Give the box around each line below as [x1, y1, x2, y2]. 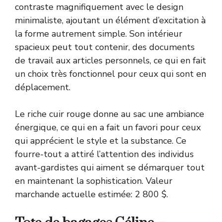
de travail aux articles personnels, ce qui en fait [15, 54, 206, 66]
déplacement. [15, 81, 70, 93]
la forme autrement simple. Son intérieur [15, 27, 182, 40]
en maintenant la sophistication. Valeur [15, 174, 172, 187]
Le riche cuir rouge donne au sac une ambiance [15, 108, 204, 120]
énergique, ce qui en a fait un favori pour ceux [15, 121, 201, 133]
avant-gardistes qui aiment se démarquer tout [15, 161, 205, 173]
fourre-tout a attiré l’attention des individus [15, 148, 194, 160]
